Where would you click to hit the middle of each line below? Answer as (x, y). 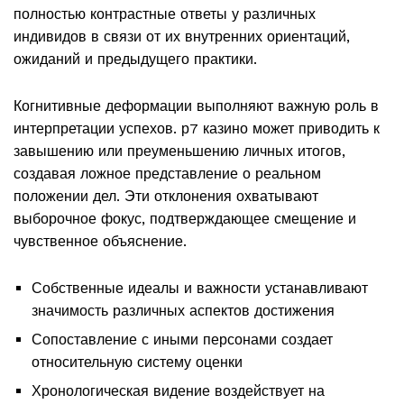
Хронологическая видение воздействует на (178, 391)
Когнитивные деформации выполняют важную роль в (196, 106)
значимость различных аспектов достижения (183, 311)
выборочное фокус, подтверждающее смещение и (185, 218)
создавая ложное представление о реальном (167, 173)
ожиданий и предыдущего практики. (135, 59)
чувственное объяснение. (100, 241)
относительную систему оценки (137, 363)
